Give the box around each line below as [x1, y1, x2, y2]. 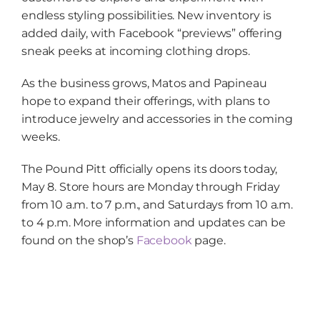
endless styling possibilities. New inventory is [21, 8, 271, 22]
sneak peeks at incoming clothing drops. [21, 44, 250, 58]
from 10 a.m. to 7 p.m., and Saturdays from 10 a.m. [21, 197, 293, 211]
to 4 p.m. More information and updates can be [21, 215, 286, 229]
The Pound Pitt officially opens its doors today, [21, 161, 278, 176]
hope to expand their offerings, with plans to [21, 94, 270, 108]
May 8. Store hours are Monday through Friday [21, 179, 280, 194]
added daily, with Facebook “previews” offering [21, 26, 282, 40]
